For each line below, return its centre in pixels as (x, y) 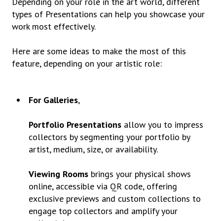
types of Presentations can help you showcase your (108, 14)
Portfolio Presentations (75, 124)
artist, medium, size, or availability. (93, 149)
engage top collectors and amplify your (103, 211)
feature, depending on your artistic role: (87, 64)
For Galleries (54, 100)
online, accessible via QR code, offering (103, 186)
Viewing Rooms (59, 174)
